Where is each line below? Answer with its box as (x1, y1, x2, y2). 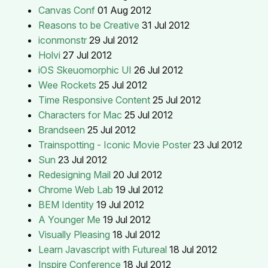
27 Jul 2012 (63, 48, 112, 61)
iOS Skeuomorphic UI (38, 63, 132, 76)
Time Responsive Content (38, 93, 150, 106)
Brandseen (38, 123, 85, 136)
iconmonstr (38, 33, 87, 46)
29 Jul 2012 (89, 33, 138, 46)
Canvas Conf (38, 4, 95, 16)
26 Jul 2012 (134, 63, 183, 76)
